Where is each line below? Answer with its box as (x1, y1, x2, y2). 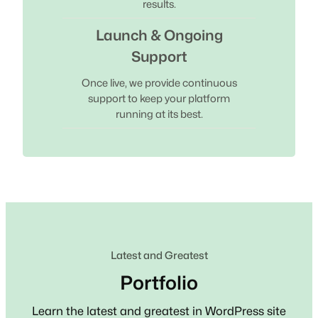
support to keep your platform (88, 92, 230, 104)
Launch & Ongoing (95, 26, 223, 44)
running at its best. (115, 107, 203, 120)
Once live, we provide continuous (81, 76, 237, 89)
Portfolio (120, 271, 198, 295)
